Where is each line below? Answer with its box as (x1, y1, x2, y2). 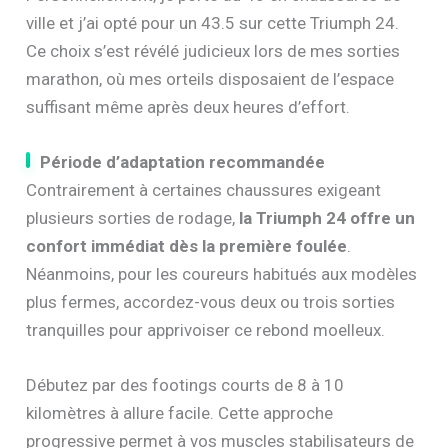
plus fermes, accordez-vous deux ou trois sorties (26, 291, 396, 312)
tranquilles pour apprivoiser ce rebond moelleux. (26, 319, 386, 340)
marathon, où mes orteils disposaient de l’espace (26, 68, 395, 89)
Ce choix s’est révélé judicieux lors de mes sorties (26, 40, 401, 61)
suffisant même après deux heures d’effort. (26, 96, 351, 117)
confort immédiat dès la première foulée (26, 235, 348, 256)
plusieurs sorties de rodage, (26, 207, 240, 228)
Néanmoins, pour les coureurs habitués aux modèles (26, 263, 418, 284)
